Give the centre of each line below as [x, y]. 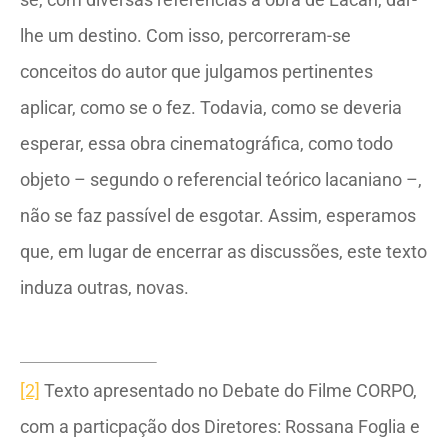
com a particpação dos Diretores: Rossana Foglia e [220, 426]
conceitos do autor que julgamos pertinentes [196, 71]
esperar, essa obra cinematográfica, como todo [206, 143]
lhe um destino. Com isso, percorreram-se [185, 35]
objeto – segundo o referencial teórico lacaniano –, [221, 179]
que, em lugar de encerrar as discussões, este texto [223, 251]
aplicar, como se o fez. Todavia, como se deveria [211, 107]
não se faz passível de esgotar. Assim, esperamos [218, 215]
